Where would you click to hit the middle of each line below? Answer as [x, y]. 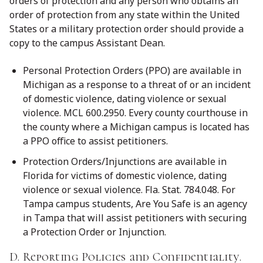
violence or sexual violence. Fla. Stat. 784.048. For [129, 190]
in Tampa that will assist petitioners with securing [135, 218]
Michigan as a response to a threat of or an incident [137, 85]
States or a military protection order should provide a [127, 28]
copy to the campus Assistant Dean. [87, 43]
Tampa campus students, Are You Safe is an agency [135, 204]
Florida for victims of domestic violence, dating [125, 176]
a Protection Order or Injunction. [95, 232]
